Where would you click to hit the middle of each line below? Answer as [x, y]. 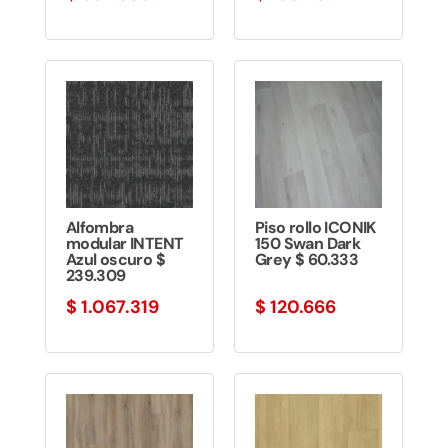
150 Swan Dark [307, 243]
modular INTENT [124, 243]
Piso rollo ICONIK [315, 227]
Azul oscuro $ [115, 259]
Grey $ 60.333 [306, 259]
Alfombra [99, 227]
